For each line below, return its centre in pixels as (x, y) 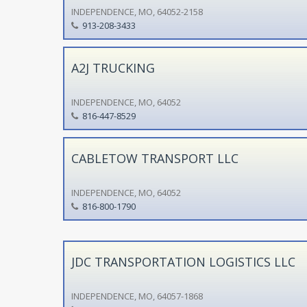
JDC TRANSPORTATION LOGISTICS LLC (183, 261)
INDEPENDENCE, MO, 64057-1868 (137, 296)
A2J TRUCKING (113, 67)
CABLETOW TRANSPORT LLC (155, 158)
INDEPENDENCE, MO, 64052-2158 (137, 11)
